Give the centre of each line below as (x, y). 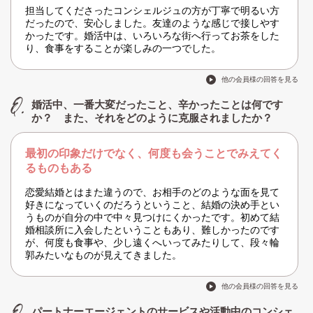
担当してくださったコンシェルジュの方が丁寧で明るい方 (152, 11)
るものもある (59, 168)
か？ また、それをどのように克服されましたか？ (152, 118)
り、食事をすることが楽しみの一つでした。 (123, 49)
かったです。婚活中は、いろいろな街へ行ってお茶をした (152, 36)
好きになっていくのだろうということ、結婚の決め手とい (152, 205)
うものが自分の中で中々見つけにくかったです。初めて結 (152, 218)
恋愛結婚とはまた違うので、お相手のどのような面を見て (152, 192)
